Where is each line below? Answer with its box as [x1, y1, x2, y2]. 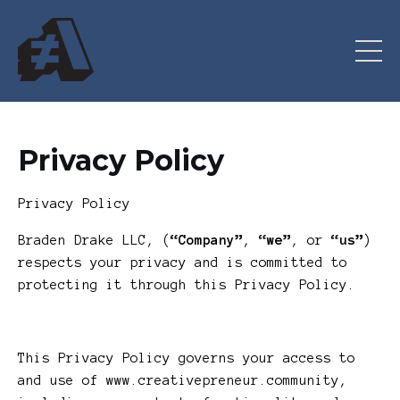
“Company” [171, 233, 243, 248]
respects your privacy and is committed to [18, 255, 347, 271]
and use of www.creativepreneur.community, [18, 373, 347, 388]
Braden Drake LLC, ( [18, 233, 171, 248]
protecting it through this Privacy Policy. [18, 278, 355, 293]
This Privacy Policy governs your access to [18, 351, 355, 366]
